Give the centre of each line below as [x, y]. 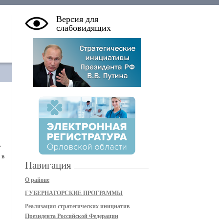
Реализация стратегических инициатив [77, 206]
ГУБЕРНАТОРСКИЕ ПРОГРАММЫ [74, 193]
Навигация [48, 165]
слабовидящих [84, 28]
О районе [37, 180]
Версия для [77, 19]
